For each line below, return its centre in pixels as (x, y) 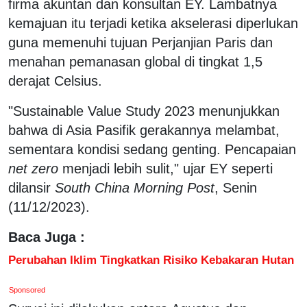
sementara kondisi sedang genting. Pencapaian (152, 149)
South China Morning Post (135, 187)
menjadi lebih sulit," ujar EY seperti (165, 168)
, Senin (236, 187)
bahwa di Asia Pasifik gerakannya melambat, (144, 130)
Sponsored (27, 290)
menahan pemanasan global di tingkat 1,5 (135, 61)
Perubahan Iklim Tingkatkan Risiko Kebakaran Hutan (151, 259)
